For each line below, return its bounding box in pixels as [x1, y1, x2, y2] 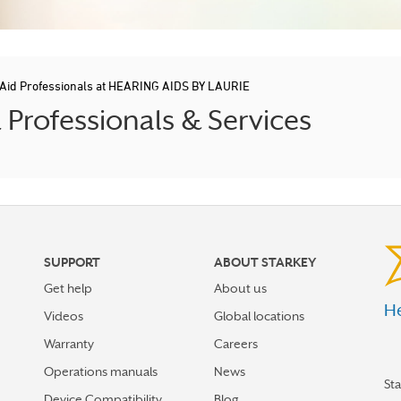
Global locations [214, 309, 304, 323]
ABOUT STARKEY [214, 255, 316, 269]
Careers [214, 337, 258, 351]
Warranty [44, 337, 94, 351]
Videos [44, 309, 83, 323]
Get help [44, 281, 92, 295]
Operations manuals [44, 364, 158, 379]
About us [214, 281, 267, 295]
